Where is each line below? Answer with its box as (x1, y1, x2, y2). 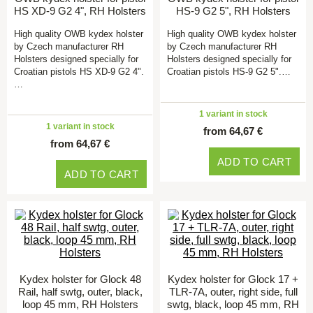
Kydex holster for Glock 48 (19, 273, 141, 285)
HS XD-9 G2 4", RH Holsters (14, 5, 146, 17)
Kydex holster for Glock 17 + (168, 273, 298, 285)
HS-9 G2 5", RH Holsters (175, 5, 291, 17)
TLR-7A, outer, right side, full (168, 286, 298, 298)
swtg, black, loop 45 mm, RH (167, 298, 299, 310)
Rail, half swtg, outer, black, (17, 286, 143, 298)
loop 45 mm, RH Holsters (22, 298, 138, 310)
